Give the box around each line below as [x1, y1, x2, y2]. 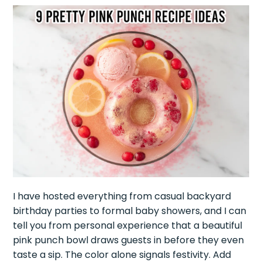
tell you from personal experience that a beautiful [13, 219, 243, 233]
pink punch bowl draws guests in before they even [13, 233, 244, 247]
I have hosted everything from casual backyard [13, 189, 232, 204]
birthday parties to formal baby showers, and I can [13, 204, 247, 218]
